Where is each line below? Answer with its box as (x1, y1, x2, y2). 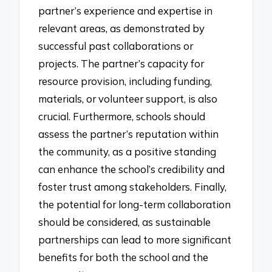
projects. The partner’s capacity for (38, 57, 205, 70)
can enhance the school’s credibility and (38, 163, 225, 176)
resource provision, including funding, (38, 75, 212, 88)
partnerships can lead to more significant (38, 233, 232, 246)
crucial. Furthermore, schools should (38, 110, 206, 123)
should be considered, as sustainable (38, 216, 211, 229)
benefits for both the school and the (38, 251, 209, 264)
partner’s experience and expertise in (38, 4, 213, 18)
